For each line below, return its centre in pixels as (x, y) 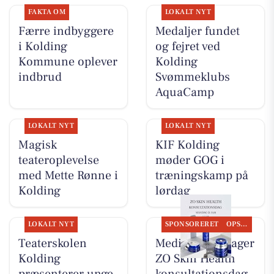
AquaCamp (184, 92)
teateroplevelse (58, 160)
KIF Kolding (187, 145)
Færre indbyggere (66, 31)
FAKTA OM (47, 12)
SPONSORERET (192, 224)
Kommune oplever (68, 61)
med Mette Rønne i (68, 175)
